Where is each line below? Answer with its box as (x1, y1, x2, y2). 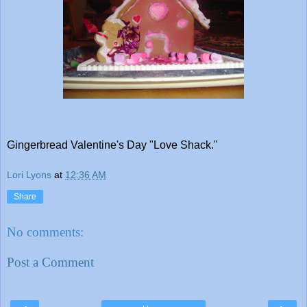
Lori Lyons (7, 169, 51, 180)
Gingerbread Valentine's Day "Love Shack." (7, 138, 218, 151)
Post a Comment (7, 254, 94, 269)
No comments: (7, 225, 84, 240)
